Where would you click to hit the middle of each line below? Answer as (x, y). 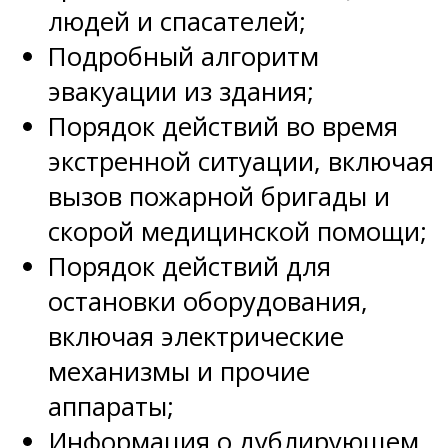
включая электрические (196, 336)
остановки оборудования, (208, 301)
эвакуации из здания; (181, 91)
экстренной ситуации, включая (241, 161)
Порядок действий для (189, 266)
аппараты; (111, 406)
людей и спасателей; (177, 21)
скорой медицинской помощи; (237, 231)
